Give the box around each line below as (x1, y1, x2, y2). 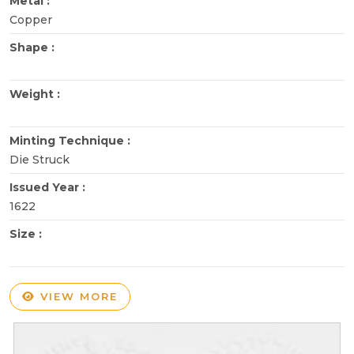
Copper (9, 12, 52, 27)
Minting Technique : (9, 133, 134, 148)
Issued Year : (9, 179, 88, 194)
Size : (9, 226, 45, 241)
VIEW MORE (36, 289, 118, 303)
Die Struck (9, 152, 70, 167)
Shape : (9, 40, 58, 55)
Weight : (9, 86, 63, 101)
